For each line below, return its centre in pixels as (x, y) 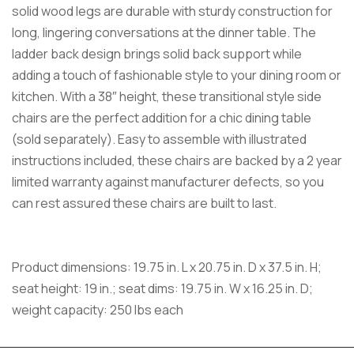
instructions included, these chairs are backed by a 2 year (177, 160)
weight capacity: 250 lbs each (98, 309)
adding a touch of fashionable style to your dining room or (177, 75)
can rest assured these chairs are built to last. (144, 203)
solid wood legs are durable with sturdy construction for (172, 11)
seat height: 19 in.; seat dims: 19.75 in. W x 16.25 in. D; (162, 288)
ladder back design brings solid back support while (157, 53)
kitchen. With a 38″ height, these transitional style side (167, 96)
